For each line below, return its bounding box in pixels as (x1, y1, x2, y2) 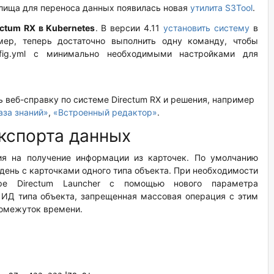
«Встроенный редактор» (53, 106, 157, 117)
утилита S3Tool (190, 2, 253, 13)
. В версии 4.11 (95, 22, 164, 33)
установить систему (163, 22, 250, 33)
